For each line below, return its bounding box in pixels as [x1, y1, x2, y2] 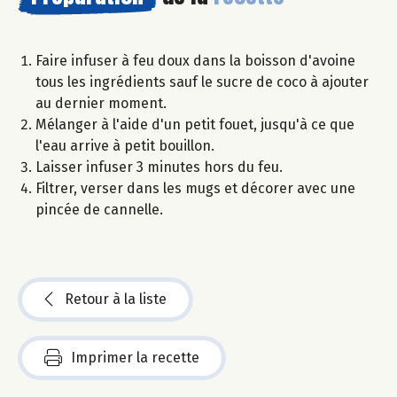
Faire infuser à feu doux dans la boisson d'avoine [35, 51, 355, 69]
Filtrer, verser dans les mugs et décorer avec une [35, 179, 355, 197]
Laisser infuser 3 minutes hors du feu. [35, 158, 283, 175]
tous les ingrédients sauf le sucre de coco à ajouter [35, 73, 369, 90]
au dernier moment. [35, 94, 167, 112]
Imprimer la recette [71, 348, 199, 366]
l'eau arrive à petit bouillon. [35, 136, 214, 154]
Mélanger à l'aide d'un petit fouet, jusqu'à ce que [35, 115, 354, 133]
